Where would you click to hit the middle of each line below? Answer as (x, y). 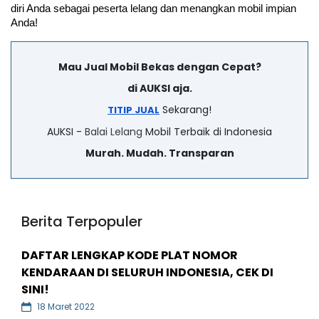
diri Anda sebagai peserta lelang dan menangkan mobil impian (153, 8)
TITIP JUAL (134, 110)
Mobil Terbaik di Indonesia (207, 131)
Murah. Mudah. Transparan (159, 153)
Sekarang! (185, 109)
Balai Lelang (114, 131)
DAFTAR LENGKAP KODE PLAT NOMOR (130, 255)
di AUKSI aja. (159, 88)
